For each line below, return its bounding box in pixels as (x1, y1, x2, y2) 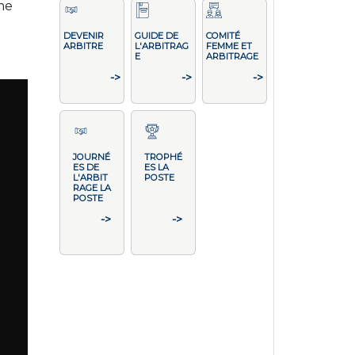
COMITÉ (205, 30, 240, 41)
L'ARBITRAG (134, 40, 189, 52)
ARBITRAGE (205, 51, 258, 62)
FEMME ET (205, 40, 252, 52)
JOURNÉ (72, 151, 110, 162)
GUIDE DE (134, 30, 178, 41)
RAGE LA (72, 182, 111, 193)
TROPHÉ (143, 151, 182, 162)
